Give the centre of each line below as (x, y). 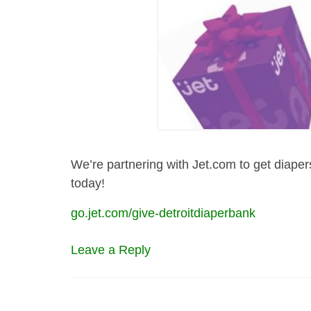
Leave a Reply (111, 250)
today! (88, 184)
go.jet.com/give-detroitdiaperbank (163, 213)
